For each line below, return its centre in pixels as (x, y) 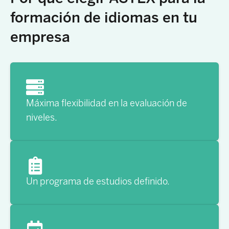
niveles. (42, 117)
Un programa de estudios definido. (98, 181)
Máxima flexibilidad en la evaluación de (107, 103)
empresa (40, 37)
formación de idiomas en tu (104, 17)
